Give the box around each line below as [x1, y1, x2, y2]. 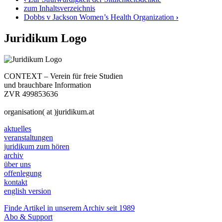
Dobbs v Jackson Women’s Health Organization [24, 13, 176, 22]
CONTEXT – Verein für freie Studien [4, 72, 123, 81]
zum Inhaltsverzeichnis [24, 4, 95, 13]
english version [4, 187, 51, 196]
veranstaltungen [4, 133, 53, 142]
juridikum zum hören [4, 142, 69, 151]
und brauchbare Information [4, 81, 91, 90]
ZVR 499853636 [4, 90, 58, 99]
